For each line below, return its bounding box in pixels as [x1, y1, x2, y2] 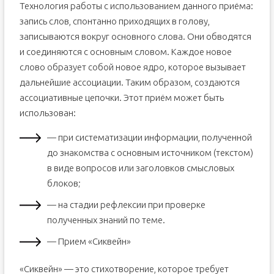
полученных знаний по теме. [46, 215, 165, 225]
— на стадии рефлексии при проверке [46, 199, 206, 210]
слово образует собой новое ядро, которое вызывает [19, 62, 246, 72]
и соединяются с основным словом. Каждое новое [19, 46, 232, 57]
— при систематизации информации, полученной [46, 132, 252, 143]
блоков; [46, 178, 81, 188]
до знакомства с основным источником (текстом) [46, 147, 253, 158]
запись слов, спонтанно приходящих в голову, [19, 16, 210, 26]
